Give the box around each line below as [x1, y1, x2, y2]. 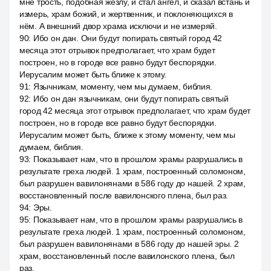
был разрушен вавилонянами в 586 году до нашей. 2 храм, [19, 178, 246, 188]
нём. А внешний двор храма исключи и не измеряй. [19, 21, 217, 31]
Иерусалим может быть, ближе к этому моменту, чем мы [19, 130, 235, 140]
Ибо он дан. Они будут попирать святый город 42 [33, 33, 223, 43]
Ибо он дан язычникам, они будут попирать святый [33, 94, 229, 103]
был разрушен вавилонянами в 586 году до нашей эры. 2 [19, 239, 239, 249]
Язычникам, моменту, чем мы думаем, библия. [33, 82, 213, 91]
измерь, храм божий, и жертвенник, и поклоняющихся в [19, 9, 233, 19]
